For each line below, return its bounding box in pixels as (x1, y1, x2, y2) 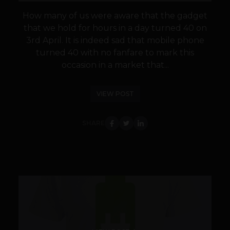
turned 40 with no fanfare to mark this (36, 48, 194, 58)
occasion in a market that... (61, 60, 169, 70)
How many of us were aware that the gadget (23, 11, 207, 21)
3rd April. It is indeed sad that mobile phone (26, 35, 204, 46)
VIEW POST (96, 90, 134, 98)
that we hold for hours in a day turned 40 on (23, 23, 207, 33)
